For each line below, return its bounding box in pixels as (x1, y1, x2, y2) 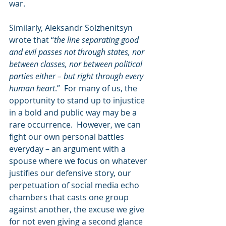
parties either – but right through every (9, 71, 145, 82)
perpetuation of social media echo (9, 180, 141, 191)
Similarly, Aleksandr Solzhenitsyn (9, 22, 135, 33)
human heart (9, 83, 55, 94)
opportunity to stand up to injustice (9, 95, 147, 106)
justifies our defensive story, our (9, 167, 133, 179)
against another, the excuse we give (9, 204, 146, 215)
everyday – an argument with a (9, 143, 128, 154)
